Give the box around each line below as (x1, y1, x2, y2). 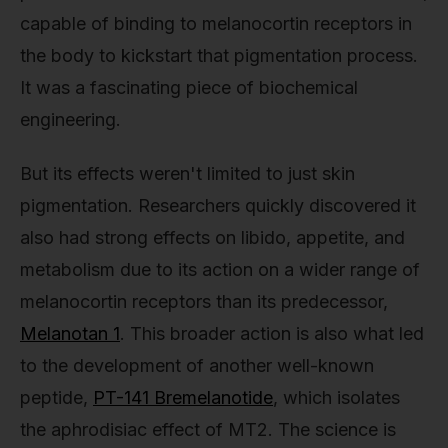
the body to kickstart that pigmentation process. (20, 45, 418, 67)
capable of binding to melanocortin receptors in (20, 13, 412, 35)
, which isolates (273, 386, 400, 408)
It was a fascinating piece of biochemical (20, 77, 358, 99)
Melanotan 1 (20, 322, 120, 344)
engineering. (20, 109, 121, 131)
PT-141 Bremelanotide (93, 386, 273, 408)
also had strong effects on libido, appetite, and (20, 226, 405, 248)
